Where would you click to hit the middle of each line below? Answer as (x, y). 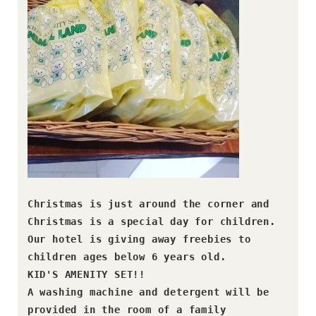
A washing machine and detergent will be (148, 292)
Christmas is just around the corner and (148, 203)
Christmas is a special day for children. (154, 221)
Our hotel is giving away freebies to (139, 239)
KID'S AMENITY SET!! (86, 274)
